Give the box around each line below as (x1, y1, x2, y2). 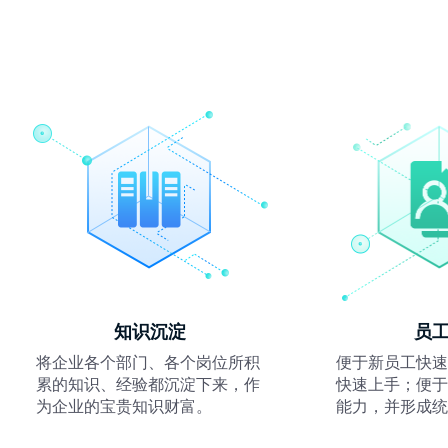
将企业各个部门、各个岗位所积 (36, 349, 260, 373)
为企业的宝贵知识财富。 (36, 393, 212, 417)
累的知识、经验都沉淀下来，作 (36, 371, 260, 395)
